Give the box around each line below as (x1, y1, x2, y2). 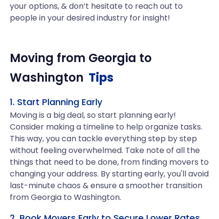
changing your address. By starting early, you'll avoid (10, 168, 209, 179)
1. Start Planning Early (10, 96, 102, 108)
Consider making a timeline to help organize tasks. (10, 121, 202, 132)
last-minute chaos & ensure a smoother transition (10, 180, 202, 191)
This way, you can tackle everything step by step (10, 133, 197, 144)
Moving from (10, 50, 88, 66)
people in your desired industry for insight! (10, 12, 170, 23)
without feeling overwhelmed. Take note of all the (10, 145, 200, 156)
